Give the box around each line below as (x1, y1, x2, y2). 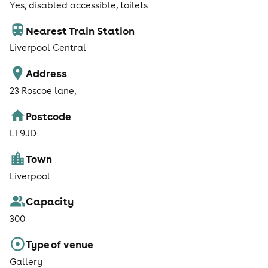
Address (26, 66, 68, 80)
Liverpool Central (10, 42, 86, 54)
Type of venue (26, 237, 94, 251)
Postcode (26, 109, 72, 123)
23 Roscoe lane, (10, 84, 77, 96)
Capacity (26, 194, 74, 208)
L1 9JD (10, 127, 36, 139)
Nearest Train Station (26, 23, 135, 37)
